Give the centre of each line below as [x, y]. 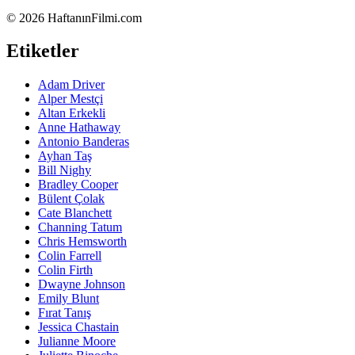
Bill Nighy [65, 170]
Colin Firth [65, 270]
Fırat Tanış [65, 313]
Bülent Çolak [71, 199]
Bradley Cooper [78, 185]
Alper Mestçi [71, 99]
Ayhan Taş [65, 156]
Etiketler [43, 51]
